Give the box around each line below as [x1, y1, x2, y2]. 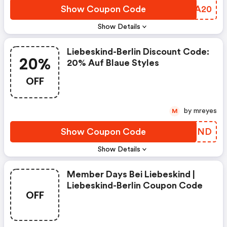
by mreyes [194, 107, 217, 115]
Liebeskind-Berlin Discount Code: [67, 47, 209, 56]
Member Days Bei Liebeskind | [67, 170, 195, 179]
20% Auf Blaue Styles [67, 58, 159, 67]
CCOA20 [173, 5, 212, 14]
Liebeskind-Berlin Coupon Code [67, 181, 203, 190]
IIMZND [176, 127, 212, 136]
